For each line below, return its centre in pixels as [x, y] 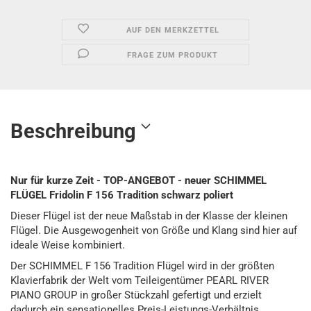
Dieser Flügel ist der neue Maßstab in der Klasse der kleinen [149, 216]
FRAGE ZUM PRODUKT [173, 55]
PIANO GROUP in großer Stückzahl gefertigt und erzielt [136, 295]
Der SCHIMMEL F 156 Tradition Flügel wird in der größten [142, 266]
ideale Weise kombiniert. [68, 245]
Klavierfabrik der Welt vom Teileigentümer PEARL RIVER [140, 280]
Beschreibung [73, 131]
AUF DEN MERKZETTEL [173, 30]
